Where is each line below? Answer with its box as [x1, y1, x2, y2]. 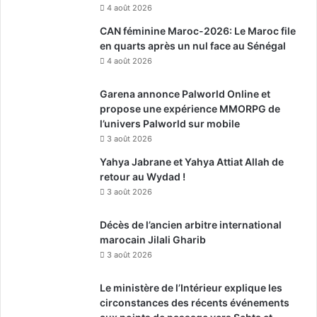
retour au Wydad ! [100, 170, 185, 183]
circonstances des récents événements [100, 296, 289, 309]
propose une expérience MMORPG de [100, 102, 280, 115]
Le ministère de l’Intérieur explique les [100, 281, 282, 294]
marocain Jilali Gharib [100, 233, 206, 246]
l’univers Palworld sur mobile [100, 117, 240, 129]
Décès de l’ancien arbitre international [100, 218, 282, 231]
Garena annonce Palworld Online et [100, 87, 270, 100]
